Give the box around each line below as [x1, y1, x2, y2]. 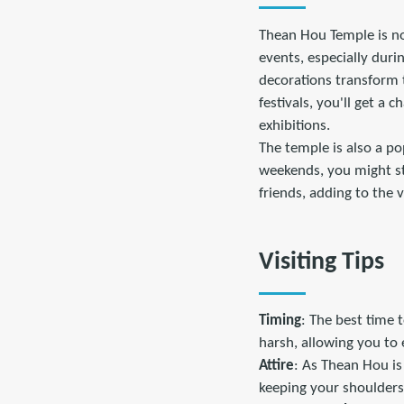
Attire [259, 357, 294, 373]
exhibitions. [259, 117, 330, 133]
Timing [259, 312, 301, 328]
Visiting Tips [259, 249, 384, 275]
